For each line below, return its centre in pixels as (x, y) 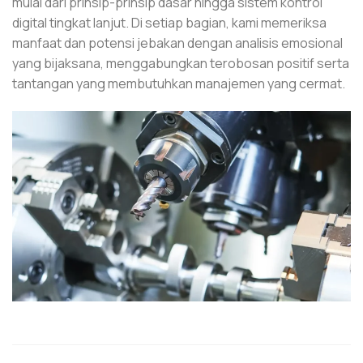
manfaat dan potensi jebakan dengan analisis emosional (177, 43)
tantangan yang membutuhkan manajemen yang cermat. (179, 84)
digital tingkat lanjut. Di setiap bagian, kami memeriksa (169, 23)
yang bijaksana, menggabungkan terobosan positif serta (181, 64)
